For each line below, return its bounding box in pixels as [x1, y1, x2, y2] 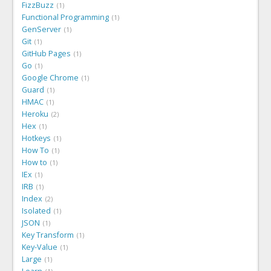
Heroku [22, 108, 48, 119]
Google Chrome [22, 72, 79, 83]
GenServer [22, 24, 61, 34]
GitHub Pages [22, 48, 71, 59]
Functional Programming [22, 11, 109, 22]
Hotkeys [22, 132, 51, 143]
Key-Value [22, 241, 57, 252]
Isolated [22, 205, 51, 216]
